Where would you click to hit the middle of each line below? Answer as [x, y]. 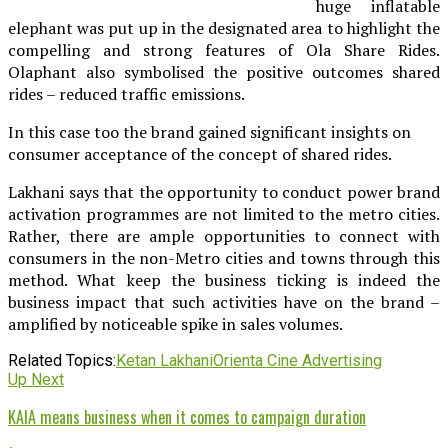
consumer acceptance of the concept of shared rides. [200, 153]
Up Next [36, 379]
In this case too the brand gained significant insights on [209, 131]
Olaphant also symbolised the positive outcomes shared [224, 71]
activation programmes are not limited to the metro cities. [224, 213]
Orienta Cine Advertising [297, 360]
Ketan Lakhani [164, 360]
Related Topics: [62, 360]
